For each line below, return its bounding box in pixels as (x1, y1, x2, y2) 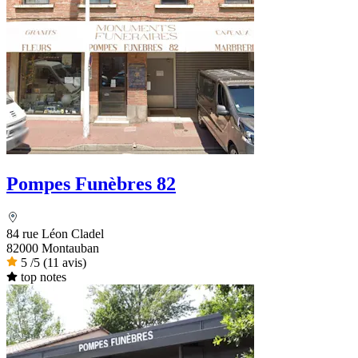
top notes (20, 269, 66, 284)
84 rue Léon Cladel (6, 226, 104, 241)
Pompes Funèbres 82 (6, 173, 176, 194)
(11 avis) (43, 255, 86, 269)
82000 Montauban (6, 241, 99, 255)
